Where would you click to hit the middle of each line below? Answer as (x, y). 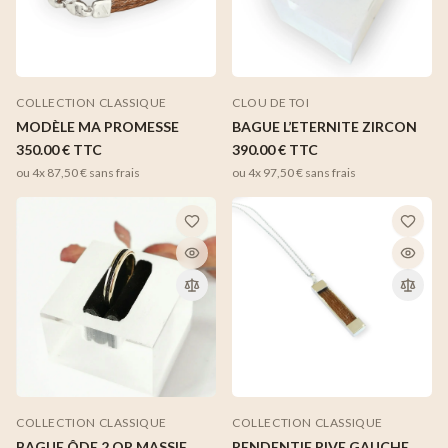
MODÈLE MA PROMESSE (97, 126)
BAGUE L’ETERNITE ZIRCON (324, 126)
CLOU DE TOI (271, 102)
